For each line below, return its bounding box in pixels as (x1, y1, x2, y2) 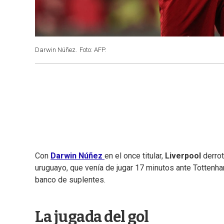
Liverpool (165, 151, 201, 161)
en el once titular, (104, 151, 165, 161)
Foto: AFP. (79, 46, 106, 53)
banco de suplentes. (35, 175, 105, 185)
